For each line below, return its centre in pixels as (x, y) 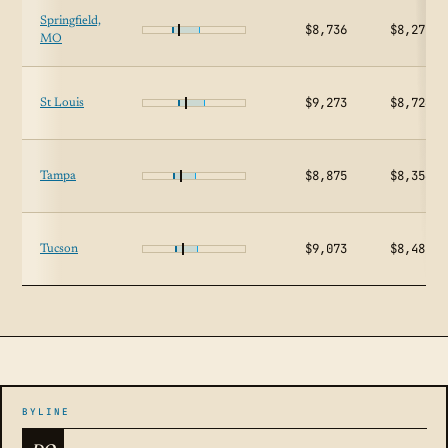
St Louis (62, 103)
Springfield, (70, 21)
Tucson (59, 249)
